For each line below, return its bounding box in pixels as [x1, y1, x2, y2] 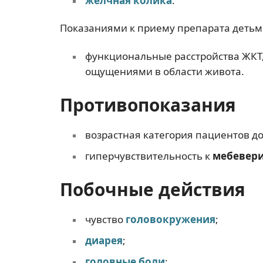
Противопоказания [60, 92, 236, 117]
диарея [85, 233, 123, 247]
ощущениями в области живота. [85, 64, 244, 78]
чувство [85, 212, 126, 226]
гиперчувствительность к [85, 149, 213, 163]
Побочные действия [60, 177, 245, 201]
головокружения [125, 212, 215, 226]
